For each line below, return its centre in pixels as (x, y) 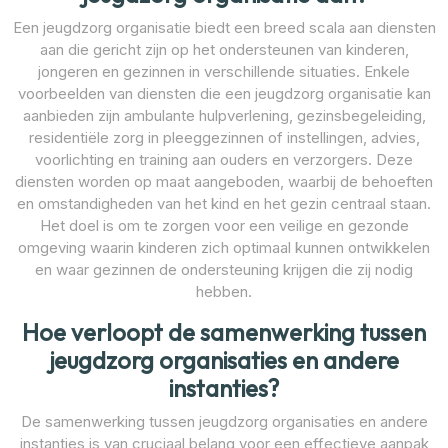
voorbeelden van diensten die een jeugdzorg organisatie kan (224, 93)
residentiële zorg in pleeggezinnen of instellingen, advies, (224, 137)
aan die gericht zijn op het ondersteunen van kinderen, (224, 49)
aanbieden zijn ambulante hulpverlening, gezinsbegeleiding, (224, 115)
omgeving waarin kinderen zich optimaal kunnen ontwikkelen (224, 247)
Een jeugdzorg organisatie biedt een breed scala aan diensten (224, 27)
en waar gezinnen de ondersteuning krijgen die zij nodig (224, 269)
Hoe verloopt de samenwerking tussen (224, 332)
